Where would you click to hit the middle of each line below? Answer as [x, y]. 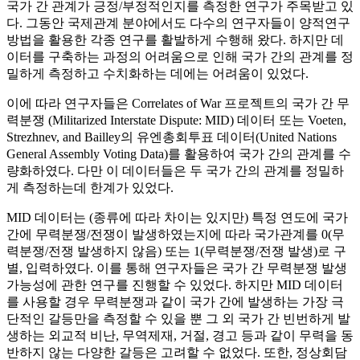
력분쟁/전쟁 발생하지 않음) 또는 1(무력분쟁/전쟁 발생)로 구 [176, 252]
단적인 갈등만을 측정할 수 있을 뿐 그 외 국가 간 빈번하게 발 [178, 319]
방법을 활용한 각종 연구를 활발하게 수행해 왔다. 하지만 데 [175, 40]
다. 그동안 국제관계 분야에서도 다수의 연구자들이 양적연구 [178, 23]
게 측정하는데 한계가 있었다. [90, 188]
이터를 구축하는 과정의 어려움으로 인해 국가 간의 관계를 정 [180, 57]
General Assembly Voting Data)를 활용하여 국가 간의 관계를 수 [179, 154]
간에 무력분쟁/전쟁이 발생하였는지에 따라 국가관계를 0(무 [176, 235]
